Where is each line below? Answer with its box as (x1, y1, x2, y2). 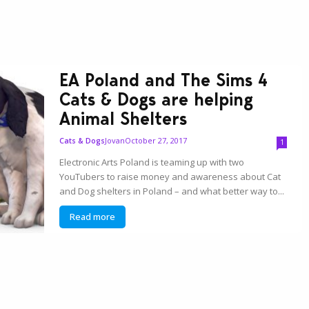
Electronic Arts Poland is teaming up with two (59, 155, 245, 168)
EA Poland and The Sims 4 (59, 68, 268, 91)
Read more (70, 210, 116, 223)
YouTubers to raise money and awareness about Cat (59, 170, 281, 183)
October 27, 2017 (125, 134, 188, 146)
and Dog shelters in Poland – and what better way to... (59, 184, 285, 197)
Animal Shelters (59, 107, 188, 130)
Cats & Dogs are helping (59, 88, 254, 110)
